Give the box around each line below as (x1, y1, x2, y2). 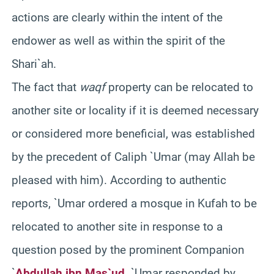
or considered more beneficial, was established (12, 126, 255, 141)
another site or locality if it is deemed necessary (12, 103, 259, 117)
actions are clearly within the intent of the (12, 10, 223, 24)
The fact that (12, 80, 80, 94)
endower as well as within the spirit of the (12, 33, 225, 48)
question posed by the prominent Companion (12, 242, 244, 257)
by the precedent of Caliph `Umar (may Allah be (12, 149, 255, 164)
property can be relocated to (105, 80, 253, 94)
